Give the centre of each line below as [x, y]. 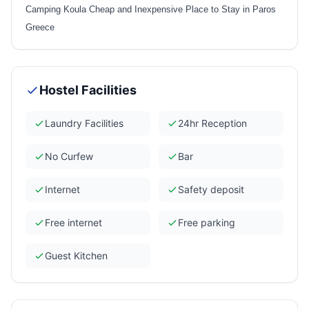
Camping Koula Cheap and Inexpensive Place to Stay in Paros [151, 9]
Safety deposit [211, 189]
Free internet [73, 222]
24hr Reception [212, 123]
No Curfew [69, 156]
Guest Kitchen [76, 255]
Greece [40, 27]
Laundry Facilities [84, 123]
